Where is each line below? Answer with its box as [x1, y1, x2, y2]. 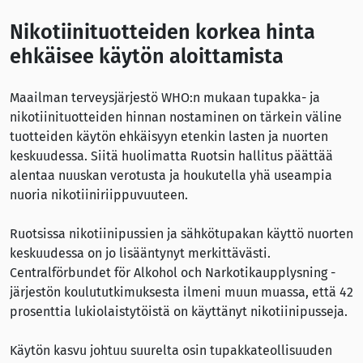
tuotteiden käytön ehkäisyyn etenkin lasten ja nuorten [10, 129, 328, 145]
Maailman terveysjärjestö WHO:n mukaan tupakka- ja [10, 90, 320, 106]
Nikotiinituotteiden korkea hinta [10, 19, 315, 45]
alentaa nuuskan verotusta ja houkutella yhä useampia [10, 168, 332, 184]
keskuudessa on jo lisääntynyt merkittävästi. [10, 246, 274, 262]
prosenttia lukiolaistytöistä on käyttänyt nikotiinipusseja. [10, 304, 348, 320]
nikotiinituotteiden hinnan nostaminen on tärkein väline [10, 109, 342, 126]
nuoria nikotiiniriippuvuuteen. [10, 187, 188, 203]
